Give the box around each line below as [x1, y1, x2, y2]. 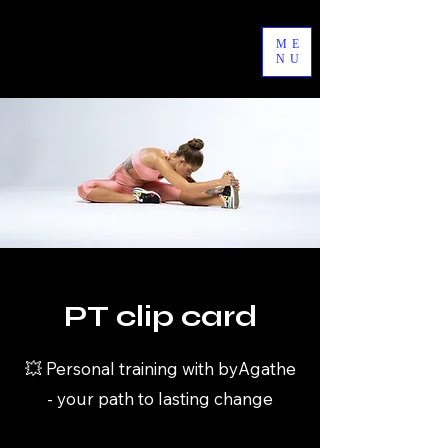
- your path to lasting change [47, 387, 273, 409]
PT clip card [63, 297, 257, 334]
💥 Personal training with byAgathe [24, 357, 296, 379]
